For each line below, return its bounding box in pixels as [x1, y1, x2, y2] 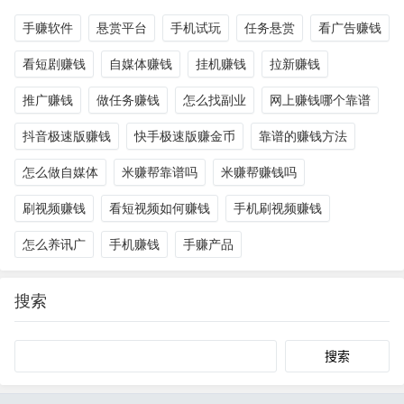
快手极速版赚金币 [134, 129, 235, 143]
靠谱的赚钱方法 [259, 129, 347, 143]
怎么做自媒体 [23, 165, 98, 179]
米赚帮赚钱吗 [221, 165, 297, 179]
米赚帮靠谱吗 [122, 165, 197, 179]
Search [277, 345, 324, 361]
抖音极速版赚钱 [23, 129, 111, 143]
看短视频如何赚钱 [109, 201, 210, 216]
